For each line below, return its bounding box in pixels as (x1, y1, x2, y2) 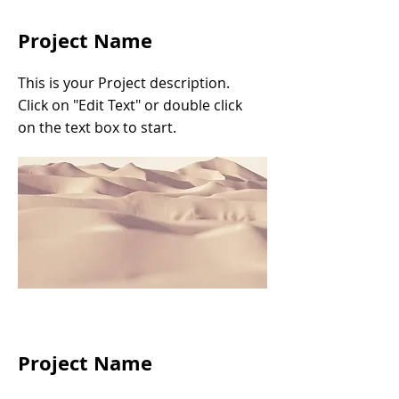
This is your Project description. (18, 73, 230, 93)
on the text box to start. (18, 118, 176, 137)
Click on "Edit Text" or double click (18, 95, 242, 115)
